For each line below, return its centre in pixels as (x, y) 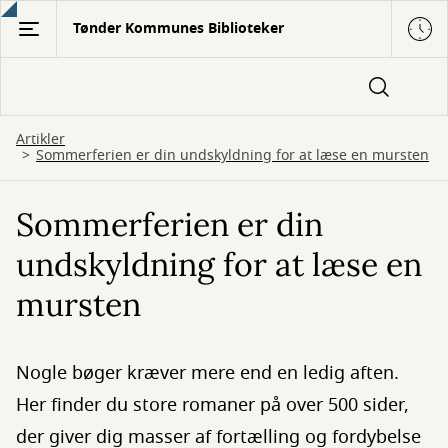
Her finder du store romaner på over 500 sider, (212, 405)
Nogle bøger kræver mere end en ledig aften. (207, 373)
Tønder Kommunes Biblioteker (178, 28)
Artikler (40, 139)
